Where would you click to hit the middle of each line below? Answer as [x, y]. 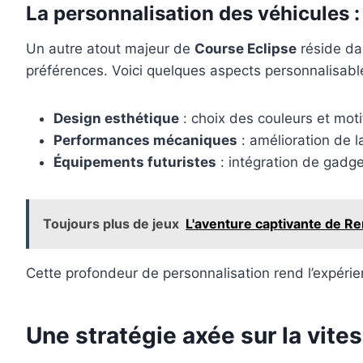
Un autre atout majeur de [110, 49]
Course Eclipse [246, 49]
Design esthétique [116, 119]
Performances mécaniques [145, 141]
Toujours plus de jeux [111, 224]
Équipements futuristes [135, 162]
